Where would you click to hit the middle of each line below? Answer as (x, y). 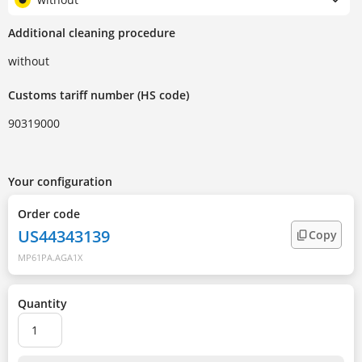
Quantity (42, 304)
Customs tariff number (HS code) (99, 95)
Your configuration (60, 182)
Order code (49, 214)
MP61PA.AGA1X (50, 258)
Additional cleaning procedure (92, 33)
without (29, 61)
